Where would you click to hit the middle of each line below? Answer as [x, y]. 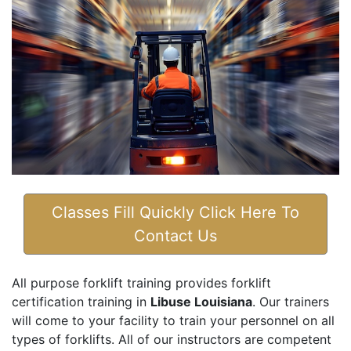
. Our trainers [291, 302]
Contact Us [175, 236]
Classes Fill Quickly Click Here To [175, 213]
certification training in [81, 302]
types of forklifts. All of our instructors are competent [172, 340]
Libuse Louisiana [201, 302]
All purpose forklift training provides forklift [141, 283]
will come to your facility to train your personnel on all [173, 321]
